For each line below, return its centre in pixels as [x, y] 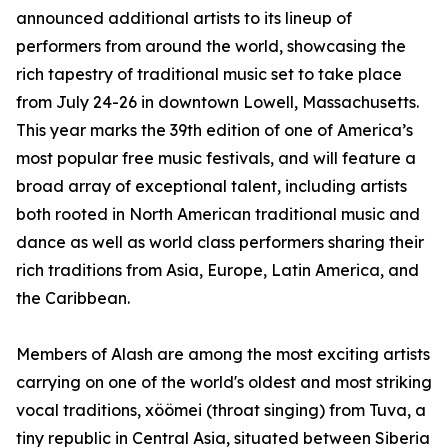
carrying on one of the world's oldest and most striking [224, 382]
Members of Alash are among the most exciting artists [223, 354]
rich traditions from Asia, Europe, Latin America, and [217, 270]
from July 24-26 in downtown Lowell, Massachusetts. [217, 102]
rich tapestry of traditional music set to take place [209, 74]
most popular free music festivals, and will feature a [216, 158]
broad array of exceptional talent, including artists [211, 186]
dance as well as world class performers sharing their [220, 242]
